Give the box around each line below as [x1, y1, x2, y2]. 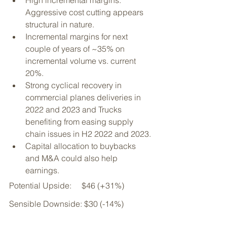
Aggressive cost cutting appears [25, 7, 145, 17]
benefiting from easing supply [25, 117, 135, 127]
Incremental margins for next [25, 31, 130, 42]
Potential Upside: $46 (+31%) [9, 180, 124, 191]
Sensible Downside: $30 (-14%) [9, 199, 124, 209]
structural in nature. [25, 19, 96, 29]
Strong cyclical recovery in [25, 80, 124, 90]
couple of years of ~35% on [25, 44, 127, 54]
